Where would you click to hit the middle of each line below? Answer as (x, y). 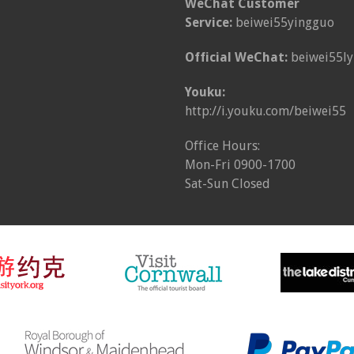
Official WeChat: (238, 57)
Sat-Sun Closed (228, 183)
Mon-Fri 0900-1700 (240, 164)
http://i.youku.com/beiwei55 (265, 111)
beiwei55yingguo (283, 22)
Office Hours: (222, 145)
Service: (209, 22)
